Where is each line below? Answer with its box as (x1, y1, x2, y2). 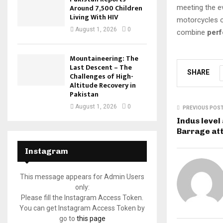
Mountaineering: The (70, 53, 138, 64)
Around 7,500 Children (70, 2, 142, 14)
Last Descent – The (70, 62, 132, 73)
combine (177, 27, 207, 37)
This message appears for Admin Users (20, 173, 144, 181)
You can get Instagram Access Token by (19, 204, 145, 212)
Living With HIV (70, 11, 118, 23)
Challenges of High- (70, 71, 133, 82)
